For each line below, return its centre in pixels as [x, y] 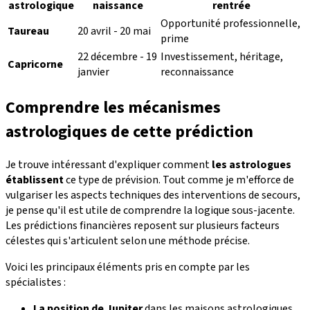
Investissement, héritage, [222, 56]
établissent [35, 180]
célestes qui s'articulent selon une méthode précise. [128, 241]
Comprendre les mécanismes [113, 107]
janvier [93, 72]
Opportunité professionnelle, [230, 23]
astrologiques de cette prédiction [129, 131]
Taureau [28, 31]
